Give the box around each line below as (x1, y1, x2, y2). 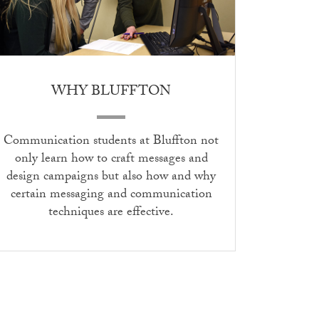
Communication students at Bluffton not (4, 131, 219, 154)
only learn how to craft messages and (14, 149, 208, 172)
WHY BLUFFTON (51, 80, 171, 105)
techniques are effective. (48, 202, 174, 225)
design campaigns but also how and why (6, 167, 216, 189)
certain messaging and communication (10, 184, 212, 207)
